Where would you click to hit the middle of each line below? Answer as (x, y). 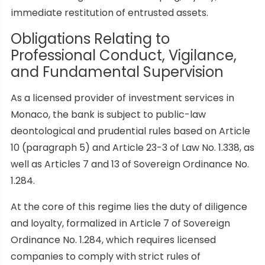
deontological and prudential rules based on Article (130, 131)
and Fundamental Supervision (117, 72)
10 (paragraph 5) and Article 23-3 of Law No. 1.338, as (132, 147)
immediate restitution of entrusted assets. (109, 12)
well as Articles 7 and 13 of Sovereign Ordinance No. (130, 164)
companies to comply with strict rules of (106, 256)
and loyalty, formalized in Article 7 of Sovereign (120, 223)
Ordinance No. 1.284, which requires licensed (113, 240)
